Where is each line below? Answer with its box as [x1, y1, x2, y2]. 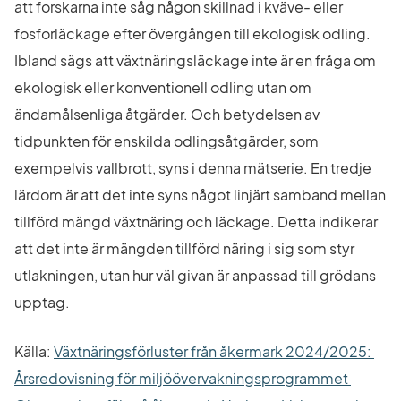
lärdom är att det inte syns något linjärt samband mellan [14, 184, 386, 204]
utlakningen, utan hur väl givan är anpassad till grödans [14, 265, 376, 285]
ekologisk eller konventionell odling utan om [14, 77, 311, 97]
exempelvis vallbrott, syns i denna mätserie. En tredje [14, 158, 371, 177]
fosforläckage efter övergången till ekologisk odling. [14, 23, 371, 43]
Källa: [14, 342, 54, 362]
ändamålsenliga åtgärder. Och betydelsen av [14, 104, 320, 124]
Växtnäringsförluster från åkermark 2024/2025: [54, 342, 371, 362]
